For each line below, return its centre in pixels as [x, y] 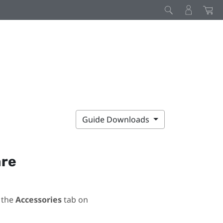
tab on [75, 199]
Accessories [38, 199]
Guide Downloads [117, 119]
